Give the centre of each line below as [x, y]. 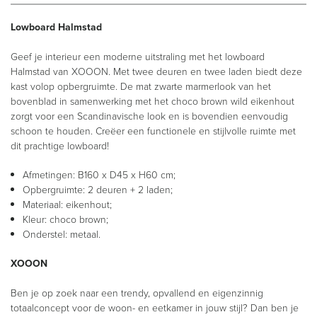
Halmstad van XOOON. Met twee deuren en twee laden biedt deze [156, 71]
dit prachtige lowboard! [60, 145]
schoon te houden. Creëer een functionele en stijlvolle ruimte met [153, 131]
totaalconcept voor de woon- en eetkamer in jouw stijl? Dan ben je [155, 307]
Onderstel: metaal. [62, 234]
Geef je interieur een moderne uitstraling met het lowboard [138, 56]
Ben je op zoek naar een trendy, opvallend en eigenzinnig [137, 293]
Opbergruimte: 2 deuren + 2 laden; [98, 189]
